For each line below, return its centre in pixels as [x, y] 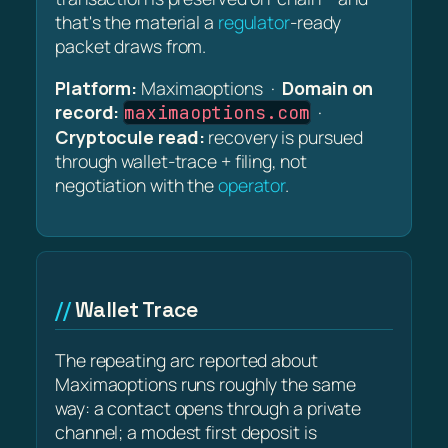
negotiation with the [136, 184]
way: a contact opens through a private [208, 408]
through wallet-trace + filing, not [181, 160]
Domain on [328, 87]
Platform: [96, 87]
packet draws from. [131, 45]
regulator [253, 21]
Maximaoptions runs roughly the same [205, 384]
